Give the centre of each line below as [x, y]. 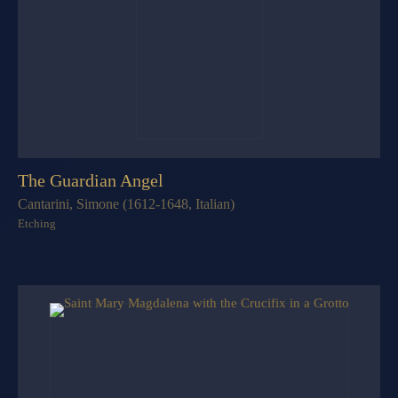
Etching [37, 223]
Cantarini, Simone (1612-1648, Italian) [126, 203]
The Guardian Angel [91, 180]
